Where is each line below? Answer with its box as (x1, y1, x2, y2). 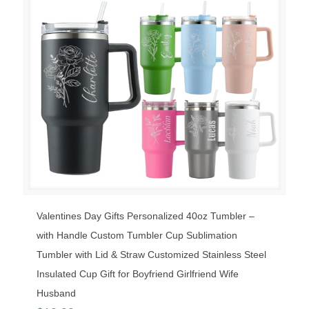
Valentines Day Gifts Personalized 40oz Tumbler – (37, 210, 255, 221)
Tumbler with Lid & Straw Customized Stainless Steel (37, 249, 266, 260)
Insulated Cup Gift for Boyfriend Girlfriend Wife (37, 268, 239, 279)
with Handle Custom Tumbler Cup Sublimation (37, 230, 237, 241)
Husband (37, 288, 76, 299)
